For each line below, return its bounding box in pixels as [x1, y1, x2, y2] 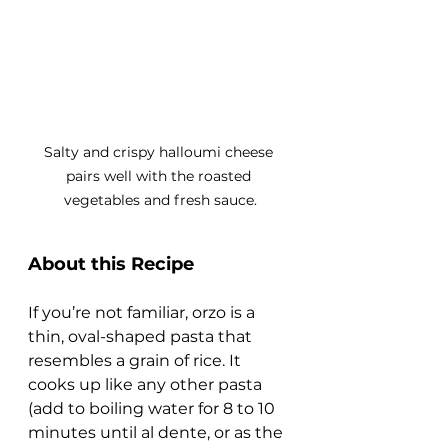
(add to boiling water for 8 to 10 [28, 399, 279, 418]
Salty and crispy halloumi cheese [43, 143, 277, 161]
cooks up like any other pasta [28, 375, 266, 394]
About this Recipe [28, 253, 194, 275]
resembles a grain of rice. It [28, 351, 245, 370]
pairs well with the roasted [65, 167, 255, 185]
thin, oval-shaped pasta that [28, 327, 256, 346]
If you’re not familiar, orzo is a [28, 303, 259, 322]
